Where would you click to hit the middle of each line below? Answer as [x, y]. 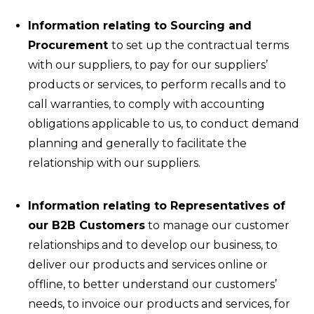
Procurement [70, 45]
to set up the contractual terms [200, 45]
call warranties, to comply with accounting [146, 104]
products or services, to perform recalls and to [157, 84]
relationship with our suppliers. [114, 163]
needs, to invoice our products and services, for [159, 304]
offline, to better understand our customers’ [152, 284]
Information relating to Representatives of [157, 206]
